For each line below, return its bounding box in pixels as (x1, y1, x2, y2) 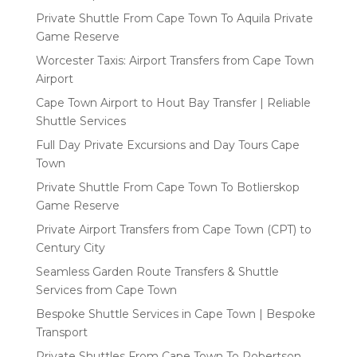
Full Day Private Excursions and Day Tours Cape (35, 137, 300, 152)
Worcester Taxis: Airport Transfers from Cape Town (35, 53, 314, 68)
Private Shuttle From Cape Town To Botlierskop (35, 179, 300, 194)
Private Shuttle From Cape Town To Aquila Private (35, 10, 313, 25)
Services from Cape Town (35, 282, 177, 297)
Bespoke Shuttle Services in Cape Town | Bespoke (35, 306, 316, 321)
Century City (35, 240, 105, 255)
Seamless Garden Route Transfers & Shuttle (35, 264, 279, 279)
